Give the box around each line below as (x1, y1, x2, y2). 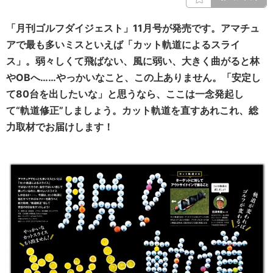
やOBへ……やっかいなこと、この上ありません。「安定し (6, 71, 261, 83)
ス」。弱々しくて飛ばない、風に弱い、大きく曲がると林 (6, 55, 260, 67)
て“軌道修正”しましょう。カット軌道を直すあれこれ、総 (6, 104, 258, 116)
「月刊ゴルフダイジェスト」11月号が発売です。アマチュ (6, 22, 260, 34)
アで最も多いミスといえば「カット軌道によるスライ (6, 38, 240, 51)
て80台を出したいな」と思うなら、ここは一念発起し (6, 88, 244, 100)
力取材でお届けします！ (6, 121, 113, 133)
